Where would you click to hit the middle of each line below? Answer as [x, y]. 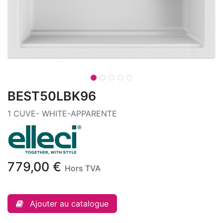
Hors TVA [83, 168]
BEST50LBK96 [52, 96]
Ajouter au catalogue [69, 203]
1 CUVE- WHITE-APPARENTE [62, 113]
